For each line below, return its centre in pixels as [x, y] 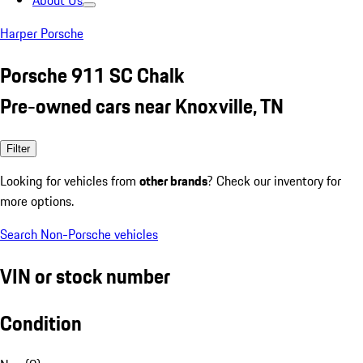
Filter [18, 148]
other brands [173, 180]
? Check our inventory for [274, 180]
